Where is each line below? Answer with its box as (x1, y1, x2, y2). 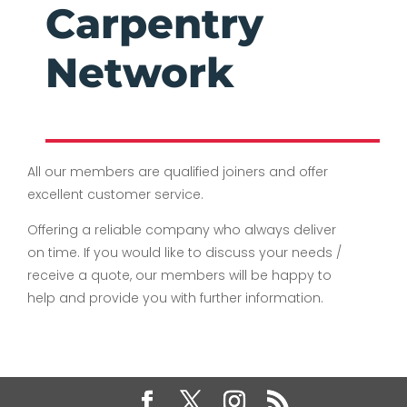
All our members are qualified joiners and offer (27, 162, 328, 181)
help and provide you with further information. (27, 288, 323, 307)
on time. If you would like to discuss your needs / (27, 243, 342, 262)
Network (45, 46, 233, 97)
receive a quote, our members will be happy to (27, 265, 332, 284)
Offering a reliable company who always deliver (27, 220, 336, 239)
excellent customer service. (27, 184, 203, 203)
